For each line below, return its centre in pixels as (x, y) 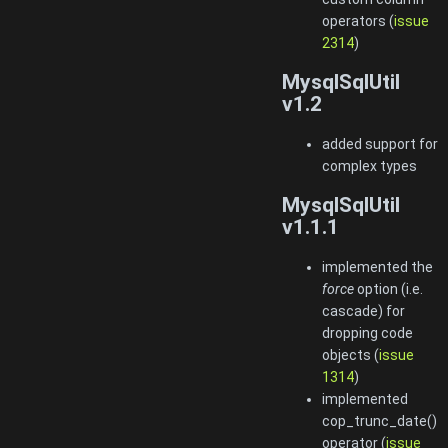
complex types (369, 165)
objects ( (350, 354)
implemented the (377, 266)
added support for (380, 143)
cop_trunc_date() (379, 420)
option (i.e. (388, 288)
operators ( (358, 20)
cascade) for (363, 310)
